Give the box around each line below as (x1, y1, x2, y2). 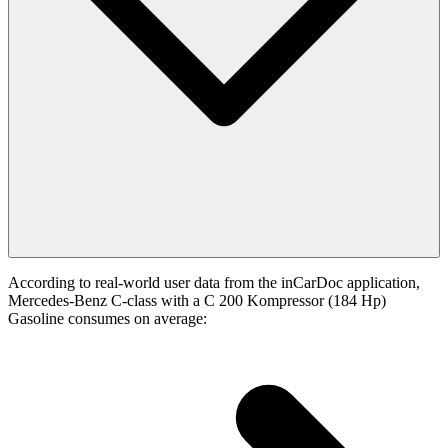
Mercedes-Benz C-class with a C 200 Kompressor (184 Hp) (8, 292, 386, 310)
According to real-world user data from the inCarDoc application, (8, 274, 420, 292)
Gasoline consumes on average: (8, 310, 207, 328)
